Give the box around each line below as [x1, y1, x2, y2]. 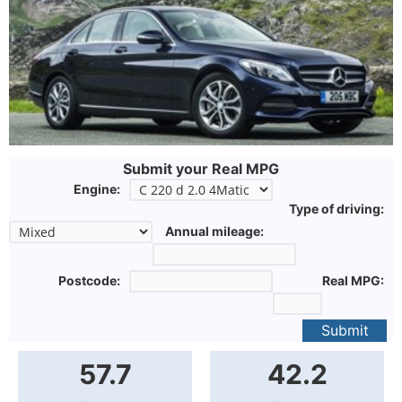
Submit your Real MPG [123, 160, 279, 179]
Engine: [74, 181, 120, 197]
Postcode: [58, 273, 120, 289]
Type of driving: [289, 201, 384, 217]
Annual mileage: [165, 223, 264, 240]
